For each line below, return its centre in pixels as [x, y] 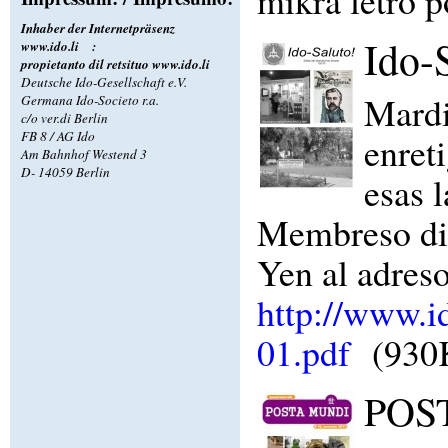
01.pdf [303, 351]
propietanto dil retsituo [86, 63]
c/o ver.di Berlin [64, 117]
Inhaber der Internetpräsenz [97, 27]
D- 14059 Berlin [65, 171]
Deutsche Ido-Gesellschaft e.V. [103, 81]
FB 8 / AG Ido [57, 135]
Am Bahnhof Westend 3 [83, 153]
